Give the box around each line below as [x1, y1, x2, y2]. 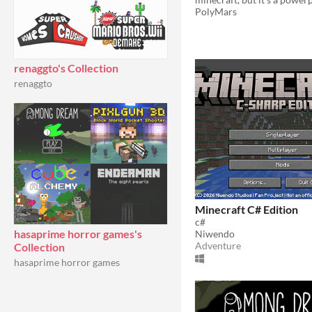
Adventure [195, 239, 241, 251]
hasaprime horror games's [14, 227, 142, 240]
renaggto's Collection [14, 61, 118, 75]
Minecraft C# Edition [195, 202, 298, 216]
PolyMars [195, 5, 237, 17]
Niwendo [195, 227, 235, 240]
